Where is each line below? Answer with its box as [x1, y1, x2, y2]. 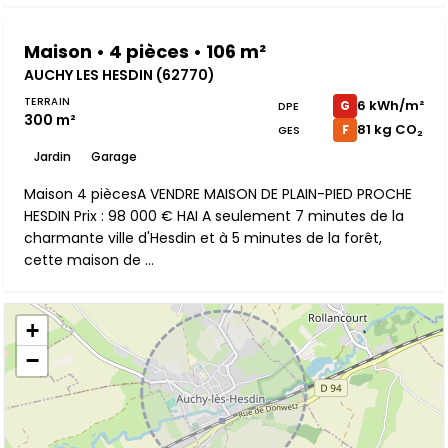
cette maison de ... [24, 250, 154, 270]
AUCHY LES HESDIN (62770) [24, 65, 215, 85]
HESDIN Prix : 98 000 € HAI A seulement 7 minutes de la [24, 206, 404, 226]
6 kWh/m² [357, 96, 424, 115]
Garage [91, 148, 137, 165]
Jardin [34, 148, 71, 165]
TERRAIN [24, 94, 71, 109]
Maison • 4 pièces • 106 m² [24, 39, 266, 64]
